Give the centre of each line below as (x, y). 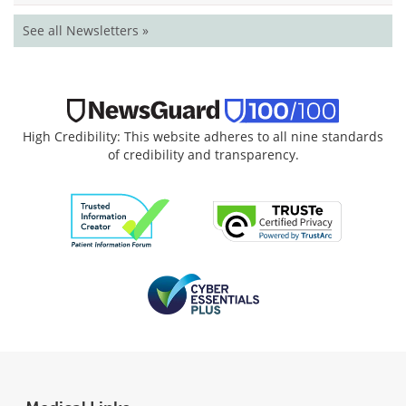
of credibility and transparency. (203, 155)
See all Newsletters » (86, 31)
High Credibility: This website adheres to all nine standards (203, 137)
